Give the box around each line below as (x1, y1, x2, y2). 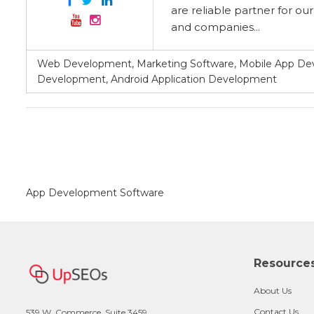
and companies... (171, 20, 260, 34)
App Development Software (26, 186, 164, 199)
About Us (254, 285, 292, 296)
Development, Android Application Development (37, 73, 277, 86)
